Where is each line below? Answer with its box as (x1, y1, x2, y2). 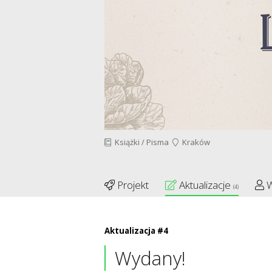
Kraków (178, 137, 210, 148)
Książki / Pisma (111, 137, 169, 148)
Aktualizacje (177, 178, 233, 192)
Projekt (115, 178, 149, 192)
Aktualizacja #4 (104, 225, 168, 237)
